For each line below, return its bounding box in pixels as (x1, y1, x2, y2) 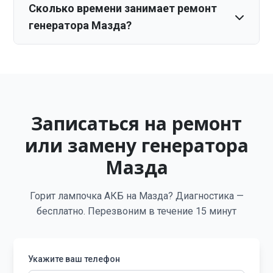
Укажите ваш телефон (28, 254, 121, 264)
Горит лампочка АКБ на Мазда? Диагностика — (29, 190, 244, 202)
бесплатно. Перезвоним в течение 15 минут (37, 205, 236, 217)
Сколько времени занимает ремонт (29, 2, 218, 15)
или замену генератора (24, 133, 249, 158)
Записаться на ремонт (31, 111, 242, 136)
